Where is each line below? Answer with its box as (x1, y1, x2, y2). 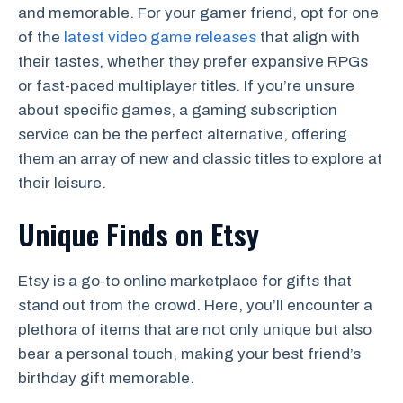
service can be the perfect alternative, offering (18, 125, 347, 143)
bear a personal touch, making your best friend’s (18, 345, 361, 363)
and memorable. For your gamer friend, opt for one (18, 4, 379, 22)
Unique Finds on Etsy (18, 213, 259, 255)
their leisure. (18, 174, 106, 192)
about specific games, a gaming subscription (18, 101, 337, 119)
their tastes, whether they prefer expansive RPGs (18, 52, 368, 70)
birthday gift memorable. (18, 370, 194, 388)
